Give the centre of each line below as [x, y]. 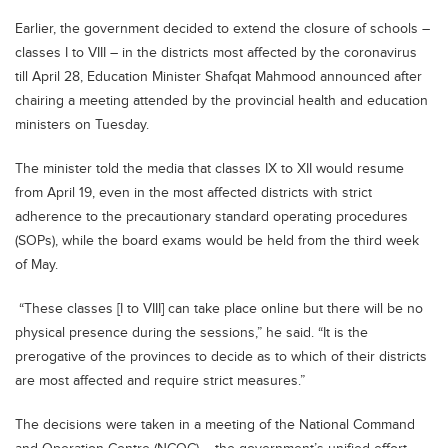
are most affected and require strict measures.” [160, 381]
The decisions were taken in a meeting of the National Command [215, 425]
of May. [36, 265]
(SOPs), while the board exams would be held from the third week [217, 241]
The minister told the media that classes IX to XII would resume [209, 169]
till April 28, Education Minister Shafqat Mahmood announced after [218, 77]
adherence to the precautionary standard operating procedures [211, 217]
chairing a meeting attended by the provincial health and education [221, 101]
